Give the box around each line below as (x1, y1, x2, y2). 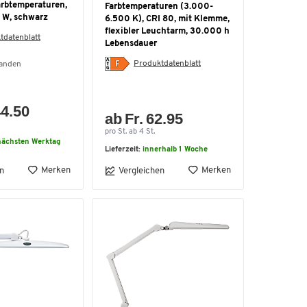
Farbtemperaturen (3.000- (105, 2, 213, 11)
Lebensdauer (105, 39, 157, 48)
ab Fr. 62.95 (105, 110, 184, 127)
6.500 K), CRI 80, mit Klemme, (105, 14, 230, 23)
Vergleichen (119, 166, 164, 175)
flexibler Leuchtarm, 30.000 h (105, 27, 230, 36)
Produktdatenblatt (134, 59, 201, 68)
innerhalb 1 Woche (143, 146, 208, 153)
